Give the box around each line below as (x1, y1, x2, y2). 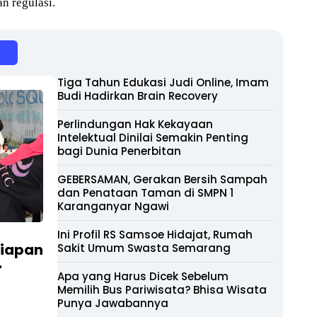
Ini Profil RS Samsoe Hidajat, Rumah (57, 227, 253, 242)
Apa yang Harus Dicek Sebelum (57, 269, 229, 284)
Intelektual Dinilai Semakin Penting (57, 130, 248, 145)
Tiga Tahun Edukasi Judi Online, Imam (57, 75, 269, 90)
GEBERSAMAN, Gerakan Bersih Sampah (57, 172, 267, 187)
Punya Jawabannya (57, 296, 168, 311)
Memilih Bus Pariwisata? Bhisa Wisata (57, 282, 267, 297)
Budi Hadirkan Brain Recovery (57, 88, 218, 103)
